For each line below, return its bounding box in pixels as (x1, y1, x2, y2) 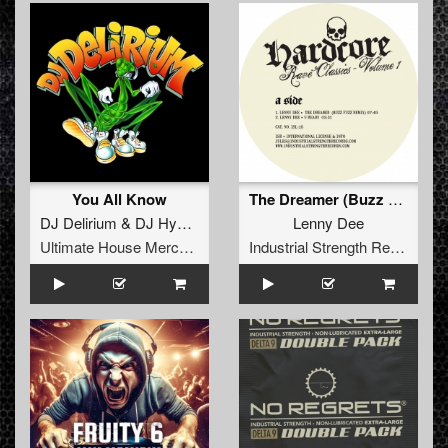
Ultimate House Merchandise (179, 236, 194, 258)
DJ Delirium (40, 212, 117, 234)
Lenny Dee (293, 212, 364, 234)
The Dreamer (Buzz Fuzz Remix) (388, 188, 403, 210)
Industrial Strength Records (390, 236, 405, 258)
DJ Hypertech (135, 212, 177, 234)
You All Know (72, 188, 167, 211)
